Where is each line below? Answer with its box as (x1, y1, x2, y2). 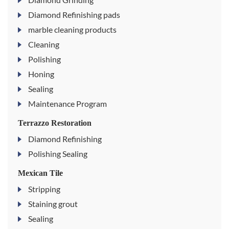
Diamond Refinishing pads (28, 10, 120, 20)
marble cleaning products (28, 25, 117, 35)
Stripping (28, 184, 60, 194)
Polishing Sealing (28, 149, 87, 159)
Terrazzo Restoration (18, 119, 91, 128)
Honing (28, 69, 54, 79)
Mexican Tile (18, 169, 63, 178)
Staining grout (28, 199, 78, 209)
